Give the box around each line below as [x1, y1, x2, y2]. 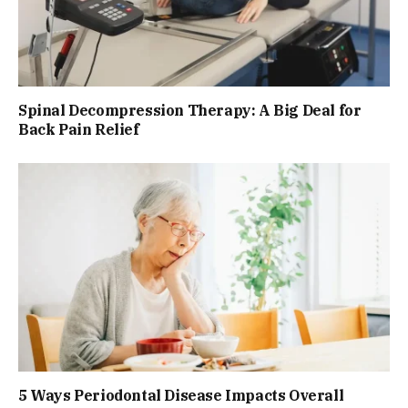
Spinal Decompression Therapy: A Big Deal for [18, 100, 362, 119]
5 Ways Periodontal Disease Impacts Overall [18, 386, 344, 405]
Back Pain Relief [18, 119, 139, 138]
